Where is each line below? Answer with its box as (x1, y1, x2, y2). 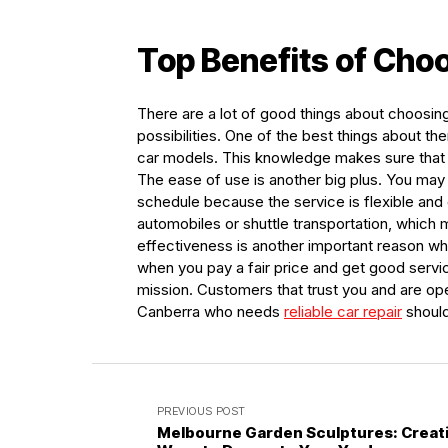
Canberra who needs (137, 302, 284, 322)
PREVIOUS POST (157, 404, 246, 419)
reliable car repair (284, 302, 402, 322)
